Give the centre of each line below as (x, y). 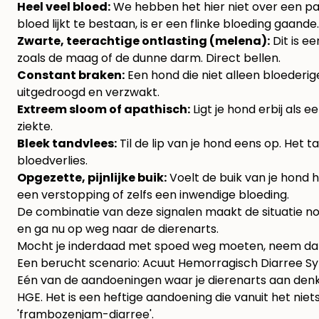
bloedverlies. (52, 161)
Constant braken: (71, 75)
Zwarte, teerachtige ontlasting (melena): (143, 41)
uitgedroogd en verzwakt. (88, 93)
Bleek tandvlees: (67, 144)
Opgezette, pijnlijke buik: (92, 178)
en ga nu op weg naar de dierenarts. (118, 229)
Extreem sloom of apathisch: (104, 110)
